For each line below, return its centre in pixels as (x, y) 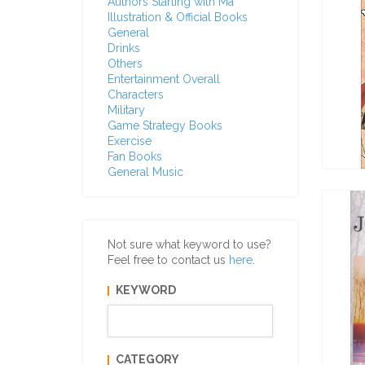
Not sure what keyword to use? (189, 244)
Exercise (130, 141)
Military (126, 110)
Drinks (124, 48)
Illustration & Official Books (178, 17)
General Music (145, 172)
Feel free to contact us (168, 260)
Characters (136, 95)
